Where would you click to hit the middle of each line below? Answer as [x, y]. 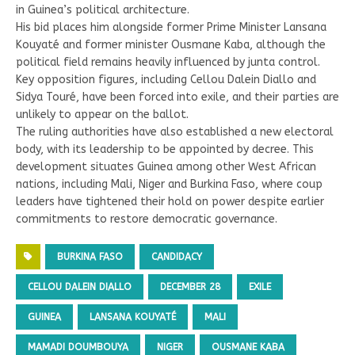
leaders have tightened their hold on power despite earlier [170, 202]
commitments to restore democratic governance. [147, 219]
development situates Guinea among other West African [166, 167]
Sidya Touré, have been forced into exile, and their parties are [177, 97]
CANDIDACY [177, 257]
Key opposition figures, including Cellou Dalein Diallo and [166, 80]
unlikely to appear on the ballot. [102, 115]
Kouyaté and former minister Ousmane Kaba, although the [171, 45]
